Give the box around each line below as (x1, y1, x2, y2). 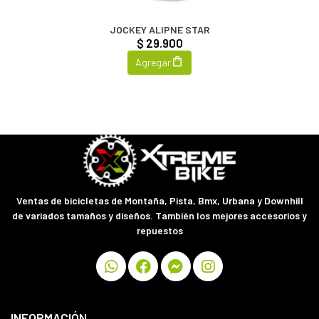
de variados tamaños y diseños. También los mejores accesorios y (12, 209, 307, 221)
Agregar (135, 56, 172, 69)
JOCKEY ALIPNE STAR (109, 23, 210, 36)
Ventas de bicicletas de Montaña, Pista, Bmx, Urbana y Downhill (16, 194, 303, 206)
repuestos (136, 224, 183, 236)
